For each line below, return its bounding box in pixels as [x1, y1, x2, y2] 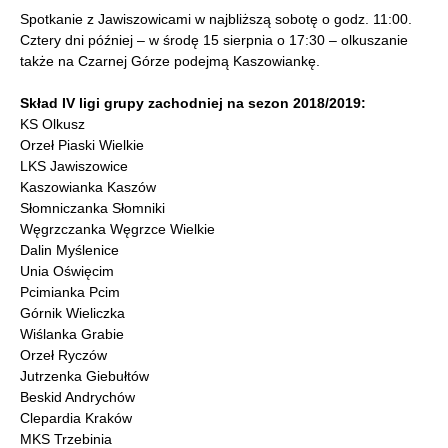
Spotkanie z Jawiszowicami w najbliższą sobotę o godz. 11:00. [20, 11, 412, 27]
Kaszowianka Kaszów [20, 179, 156, 195]
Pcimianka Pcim [20, 284, 120, 300]
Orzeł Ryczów [20, 347, 107, 363]
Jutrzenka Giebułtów [20, 368, 149, 384]
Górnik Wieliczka [20, 305, 125, 321]
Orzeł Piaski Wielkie [20, 137, 144, 153]
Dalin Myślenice [20, 242, 119, 258]
